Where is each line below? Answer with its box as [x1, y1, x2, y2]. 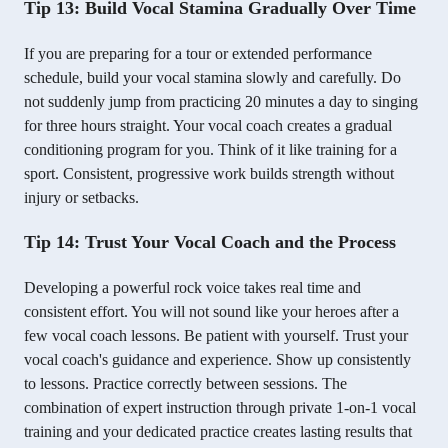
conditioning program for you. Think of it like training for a [24, 141, 397, 159]
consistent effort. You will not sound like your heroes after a [24, 303, 399, 321]
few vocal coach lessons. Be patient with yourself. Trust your [24, 327, 408, 345]
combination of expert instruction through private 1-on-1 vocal [24, 399, 416, 417]
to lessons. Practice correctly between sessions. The [24, 375, 347, 393]
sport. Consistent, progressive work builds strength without [24, 165, 394, 183]
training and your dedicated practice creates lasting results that [24, 423, 412, 441]
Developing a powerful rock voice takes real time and [24, 279, 361, 297]
